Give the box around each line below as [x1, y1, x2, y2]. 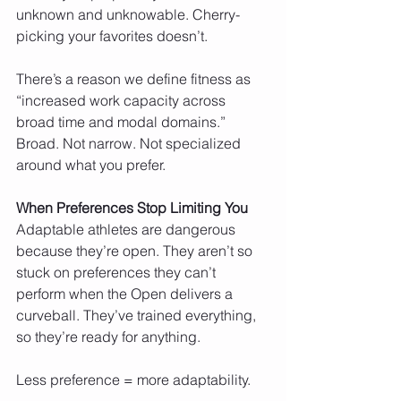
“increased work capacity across [16, 90, 229, 109]
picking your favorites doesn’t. [16, 26, 208, 45]
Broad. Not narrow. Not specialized [16, 133, 244, 152]
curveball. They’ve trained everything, [16, 305, 260, 324]
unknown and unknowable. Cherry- [16, 4, 240, 23]
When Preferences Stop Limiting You [16, 198, 248, 217]
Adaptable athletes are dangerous [16, 219, 239, 238]
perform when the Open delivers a [16, 284, 236, 303]
